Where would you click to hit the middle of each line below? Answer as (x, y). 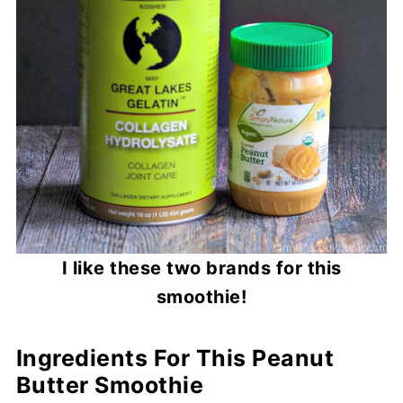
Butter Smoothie (110, 385)
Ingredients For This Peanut (175, 358)
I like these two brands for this (201, 268)
